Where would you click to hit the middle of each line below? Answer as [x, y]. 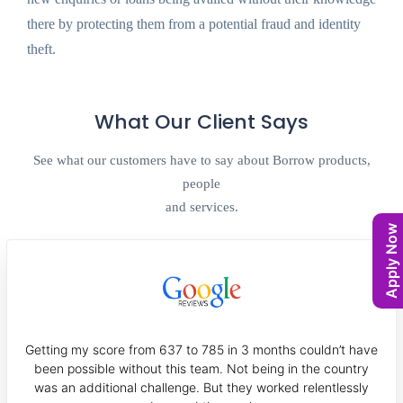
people [201, 184]
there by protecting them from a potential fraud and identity [194, 24]
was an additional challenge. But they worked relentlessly [201, 388]
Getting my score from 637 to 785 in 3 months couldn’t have [201, 350]
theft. [41, 49]
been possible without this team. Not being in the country [201, 369]
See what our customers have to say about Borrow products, [201, 161]
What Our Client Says [201, 122]
